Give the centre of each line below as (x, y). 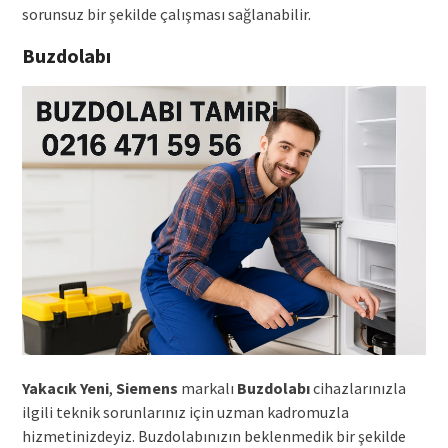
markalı (207, 388)
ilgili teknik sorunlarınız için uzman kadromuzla (185, 412)
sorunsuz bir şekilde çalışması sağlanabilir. (166, 13)
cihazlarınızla (357, 388)
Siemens (146, 388)
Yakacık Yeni (65, 388)
